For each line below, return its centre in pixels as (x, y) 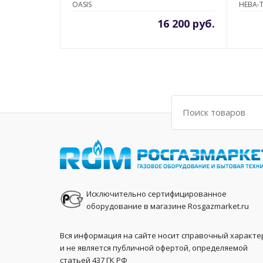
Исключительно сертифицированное (156, 194)
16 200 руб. (186, 24)
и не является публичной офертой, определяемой (154, 248)
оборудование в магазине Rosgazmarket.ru (168, 206)
